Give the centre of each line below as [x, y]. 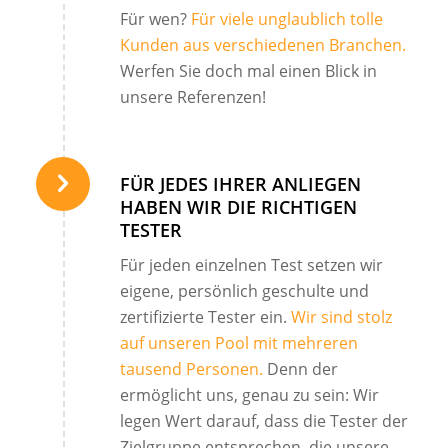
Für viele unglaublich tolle [286, 18]
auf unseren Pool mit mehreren [238, 342]
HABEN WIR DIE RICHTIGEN [238, 207]
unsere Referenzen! [192, 96]
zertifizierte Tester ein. [205, 316]
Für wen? [155, 18]
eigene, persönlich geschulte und [244, 290]
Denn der [300, 368]
